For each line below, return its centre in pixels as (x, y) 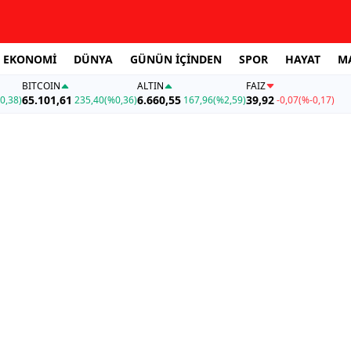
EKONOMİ (30, 59)
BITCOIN (41, 86)
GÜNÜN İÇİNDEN (176, 59)
